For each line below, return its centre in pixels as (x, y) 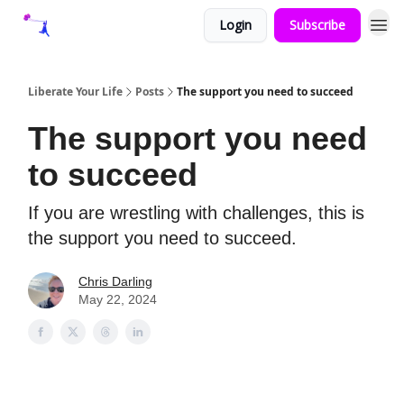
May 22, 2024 (118, 299)
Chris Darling (115, 281)
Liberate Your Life (75, 92)
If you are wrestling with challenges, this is (196, 213)
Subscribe (317, 25)
